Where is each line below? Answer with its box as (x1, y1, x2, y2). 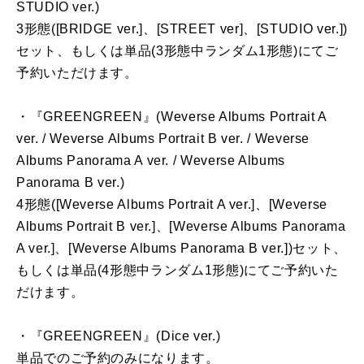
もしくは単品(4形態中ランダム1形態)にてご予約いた (16, 263, 339, 278)
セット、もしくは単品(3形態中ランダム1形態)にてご (16, 44, 339, 58)
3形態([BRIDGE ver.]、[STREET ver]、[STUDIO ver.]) (16, 22, 348, 37)
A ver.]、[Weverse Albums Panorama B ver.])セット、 (16, 241, 347, 256)
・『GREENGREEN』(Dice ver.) (16, 329, 221, 344)
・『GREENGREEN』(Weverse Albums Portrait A (16, 110, 327, 124)
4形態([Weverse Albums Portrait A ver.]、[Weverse (16, 197, 327, 212)
